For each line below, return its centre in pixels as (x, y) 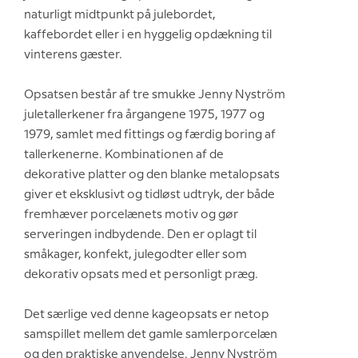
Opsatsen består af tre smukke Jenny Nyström (155, 95)
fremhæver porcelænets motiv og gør (131, 215)
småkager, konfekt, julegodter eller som (135, 255)
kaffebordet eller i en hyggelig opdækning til (148, 35)
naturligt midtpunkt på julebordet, (120, 15)
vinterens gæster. (73, 55)
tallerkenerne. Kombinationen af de (124, 155)
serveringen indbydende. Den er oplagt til (140, 235)
